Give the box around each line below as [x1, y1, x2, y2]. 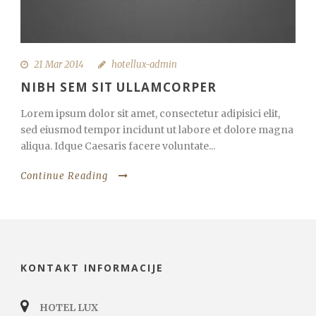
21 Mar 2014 [34, 58, 84, 71]
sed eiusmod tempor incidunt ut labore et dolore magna [20, 123, 293, 136]
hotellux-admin [111, 58, 177, 71]
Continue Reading [20, 169, 108, 182]
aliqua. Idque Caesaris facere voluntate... [20, 139, 215, 152]
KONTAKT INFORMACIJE [20, 260, 164, 274]
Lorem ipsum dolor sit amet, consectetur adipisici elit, [20, 107, 280, 120]
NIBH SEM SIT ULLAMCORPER [20, 78, 217, 95]
